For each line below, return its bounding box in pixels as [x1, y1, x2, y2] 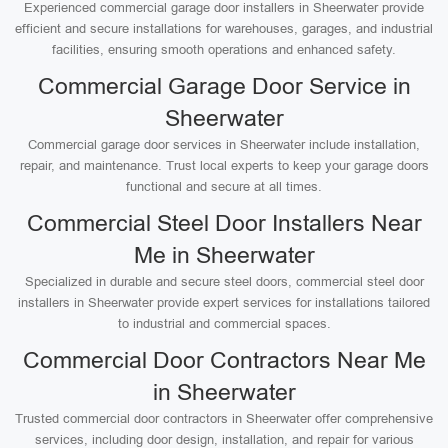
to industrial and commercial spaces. [117, 316, 331, 331]
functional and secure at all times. [126, 179, 322, 194]
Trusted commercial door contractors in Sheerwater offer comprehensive [15, 411, 433, 426]
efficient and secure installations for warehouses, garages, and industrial [15, 21, 433, 36]
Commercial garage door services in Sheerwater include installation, [28, 137, 420, 152]
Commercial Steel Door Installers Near [26, 210, 422, 236]
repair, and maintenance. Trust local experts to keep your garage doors [19, 158, 429, 173]
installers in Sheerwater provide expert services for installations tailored [18, 295, 430, 310]
